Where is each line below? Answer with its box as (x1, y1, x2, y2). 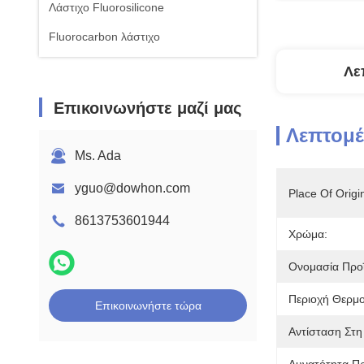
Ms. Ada (75, 149, 121, 162)
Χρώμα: (288, 227, 327, 240)
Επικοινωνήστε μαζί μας (54, 99, 241, 117)
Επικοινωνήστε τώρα (94, 299, 201, 312)
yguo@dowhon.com (75, 181, 190, 195)
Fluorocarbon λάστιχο (49, 30, 160, 43)
